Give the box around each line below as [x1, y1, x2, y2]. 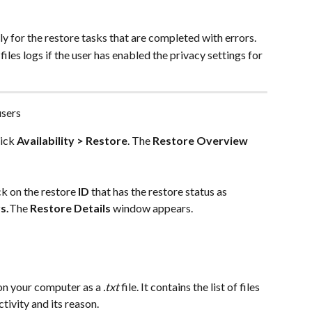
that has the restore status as [89, 184, 229, 198]
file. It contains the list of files [119, 279, 262, 293]
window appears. [111, 201, 193, 214]
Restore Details [30, 201, 111, 214]
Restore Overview [153, 134, 248, 148]
